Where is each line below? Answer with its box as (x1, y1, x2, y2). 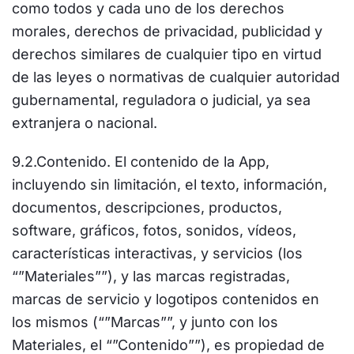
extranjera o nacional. (12, 115, 157, 131)
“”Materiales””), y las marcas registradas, (12, 268, 290, 284)
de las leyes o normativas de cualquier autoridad (12, 69, 340, 85)
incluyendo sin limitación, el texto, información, (12, 176, 327, 193)
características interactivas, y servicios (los (12, 245, 303, 262)
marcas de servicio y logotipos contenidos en (12, 291, 319, 307)
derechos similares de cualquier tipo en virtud (12, 46, 322, 62)
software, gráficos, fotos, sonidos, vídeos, (12, 222, 296, 239)
